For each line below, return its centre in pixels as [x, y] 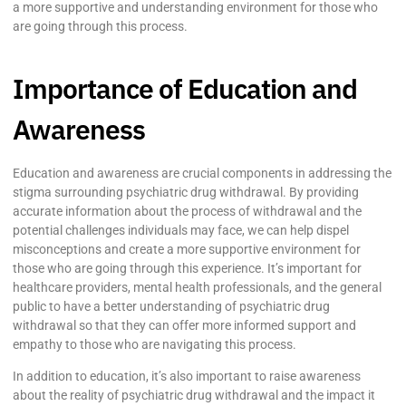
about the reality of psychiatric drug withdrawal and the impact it [194, 396]
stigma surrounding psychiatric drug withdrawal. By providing [186, 192]
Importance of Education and [185, 88]
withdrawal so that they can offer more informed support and [184, 325]
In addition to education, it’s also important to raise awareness [187, 377]
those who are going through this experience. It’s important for [187, 268]
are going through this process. [100, 27]
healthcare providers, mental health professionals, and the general [197, 287]
